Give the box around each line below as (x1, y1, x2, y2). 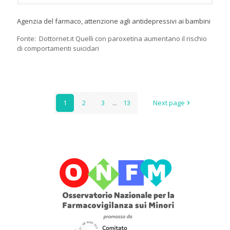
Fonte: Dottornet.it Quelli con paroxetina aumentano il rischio (17, 34, 207, 44)
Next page (153, 98, 185, 108)
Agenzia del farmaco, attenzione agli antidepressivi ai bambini (17, 16, 210, 26)
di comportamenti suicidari (17, 44, 99, 53)
